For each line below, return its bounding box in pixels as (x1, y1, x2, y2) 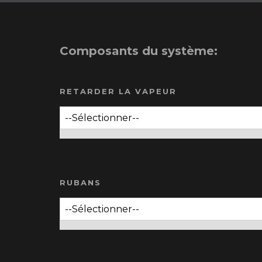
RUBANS (60, 178, 101, 188)
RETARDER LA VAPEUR (60, 87, 177, 96)
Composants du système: (60, 44, 218, 58)
